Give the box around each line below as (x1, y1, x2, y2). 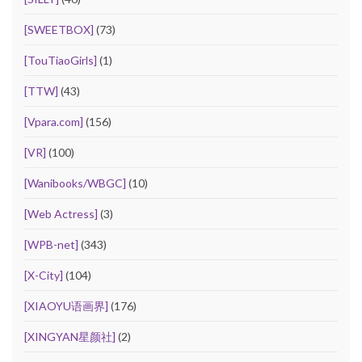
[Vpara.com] (24, 114, 83, 128)
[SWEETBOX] (24, 22, 94, 36)
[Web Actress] (24, 206, 98, 221)
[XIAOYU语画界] (24, 298, 108, 313)
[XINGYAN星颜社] (24, 329, 116, 343)
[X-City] (24, 267, 63, 282)
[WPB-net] (24, 237, 78, 251)
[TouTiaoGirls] (24, 53, 97, 67)
